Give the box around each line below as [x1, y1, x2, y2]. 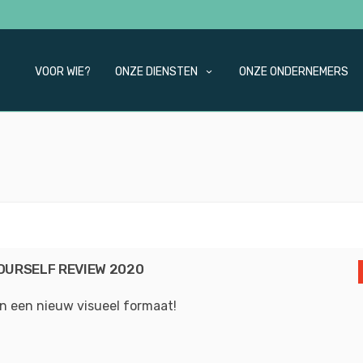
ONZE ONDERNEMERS [239, 65, 348, 79]
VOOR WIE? [35, 65, 91, 79]
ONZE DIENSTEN [115, 65, 198, 79]
